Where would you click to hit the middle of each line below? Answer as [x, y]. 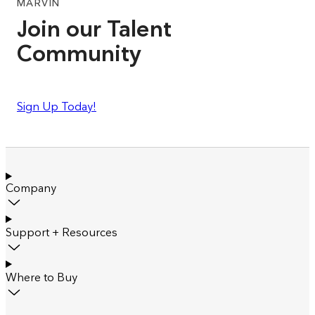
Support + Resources [62, 232]
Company [31, 188]
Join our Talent [94, 28]
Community [79, 53]
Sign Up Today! [57, 107]
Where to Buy [41, 277]
